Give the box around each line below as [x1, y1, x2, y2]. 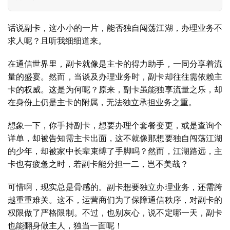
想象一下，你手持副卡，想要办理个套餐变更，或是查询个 [8, 121, 222, 130]
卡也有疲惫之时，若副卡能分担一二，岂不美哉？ [8, 160, 188, 169]
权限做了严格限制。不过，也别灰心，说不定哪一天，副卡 [8, 208, 222, 218]
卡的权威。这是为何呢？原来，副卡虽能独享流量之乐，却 [8, 85, 222, 94]
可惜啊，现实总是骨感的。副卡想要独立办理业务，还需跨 [8, 183, 222, 192]
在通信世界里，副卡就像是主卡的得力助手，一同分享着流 [8, 60, 222, 69]
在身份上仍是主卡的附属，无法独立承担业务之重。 [8, 98, 197, 107]
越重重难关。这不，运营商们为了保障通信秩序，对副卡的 [8, 196, 222, 205]
